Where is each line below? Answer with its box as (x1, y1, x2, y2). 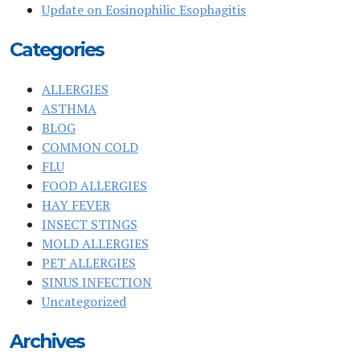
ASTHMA (42, 100, 96, 118)
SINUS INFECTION (42, 273, 152, 292)
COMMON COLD (42, 138, 138, 157)
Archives (10, 329, 84, 354)
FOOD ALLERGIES (42, 177, 147, 195)
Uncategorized (42, 292, 126, 311)
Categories (10, 38, 104, 62)
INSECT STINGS (42, 215, 137, 234)
